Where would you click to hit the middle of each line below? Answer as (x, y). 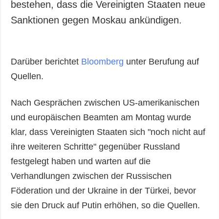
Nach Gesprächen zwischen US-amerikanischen (105, 102)
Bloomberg (103, 61)
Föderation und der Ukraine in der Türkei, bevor (104, 190)
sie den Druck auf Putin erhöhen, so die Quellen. (106, 205)
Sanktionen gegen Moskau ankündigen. (97, 20)
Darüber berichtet (46, 61)
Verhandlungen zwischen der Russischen (91, 176)
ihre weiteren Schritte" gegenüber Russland (96, 146)
